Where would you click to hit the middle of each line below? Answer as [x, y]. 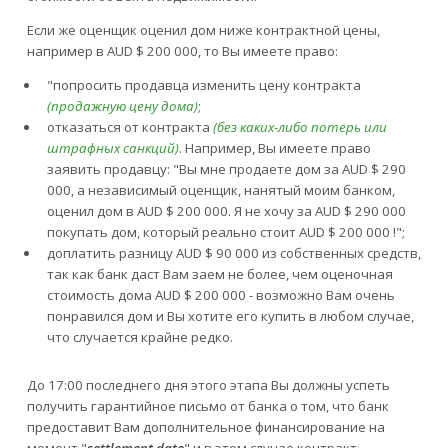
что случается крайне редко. [139, 337]
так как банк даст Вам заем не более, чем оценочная [219, 274]
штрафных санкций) [112, 148]
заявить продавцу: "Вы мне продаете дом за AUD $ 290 [226, 169]
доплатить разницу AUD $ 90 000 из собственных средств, [233, 253]
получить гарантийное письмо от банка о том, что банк [207, 406]
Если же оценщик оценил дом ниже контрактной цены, [203, 30]
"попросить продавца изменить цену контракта [203, 85]
